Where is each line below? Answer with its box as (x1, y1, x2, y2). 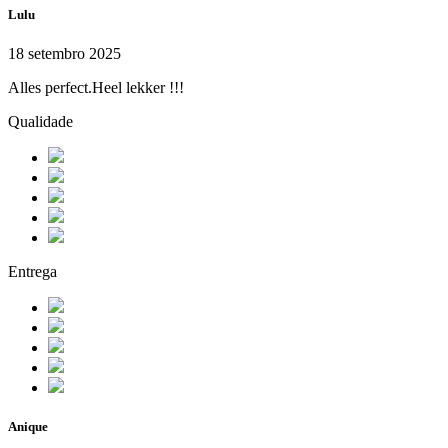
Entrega (8, 263, 57, 281)
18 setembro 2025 (8, 45, 121, 63)
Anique (8, 419, 48, 435)
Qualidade (8, 113, 73, 131)
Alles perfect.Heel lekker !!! (8, 79, 184, 97)
